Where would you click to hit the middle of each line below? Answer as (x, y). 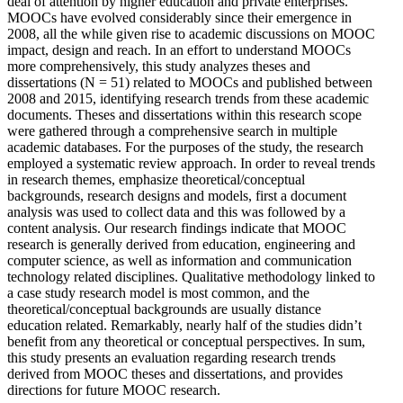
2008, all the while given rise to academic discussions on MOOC (191, 34)
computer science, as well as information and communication (179, 260)
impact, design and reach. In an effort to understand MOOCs (179, 50)
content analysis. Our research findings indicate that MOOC (177, 228)
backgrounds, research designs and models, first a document (177, 196)
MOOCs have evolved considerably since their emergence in (179, 18)
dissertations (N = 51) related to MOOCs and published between (190, 82)
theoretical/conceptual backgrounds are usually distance (164, 309)
